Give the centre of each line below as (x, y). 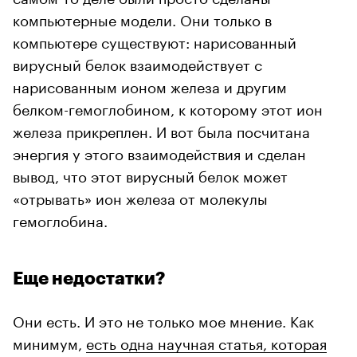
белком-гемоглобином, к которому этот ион (168, 107)
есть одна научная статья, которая (206, 341)
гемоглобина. (60, 219)
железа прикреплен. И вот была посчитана (161, 129)
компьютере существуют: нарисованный (155, 40)
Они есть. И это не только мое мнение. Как (163, 319)
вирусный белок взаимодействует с (137, 63)
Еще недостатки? (89, 279)
